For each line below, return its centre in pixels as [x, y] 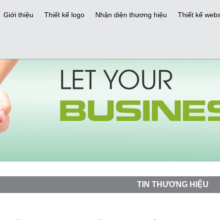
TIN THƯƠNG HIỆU [173, 185]
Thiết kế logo [64, 15]
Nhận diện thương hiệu [131, 15]
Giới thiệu [18, 15]
